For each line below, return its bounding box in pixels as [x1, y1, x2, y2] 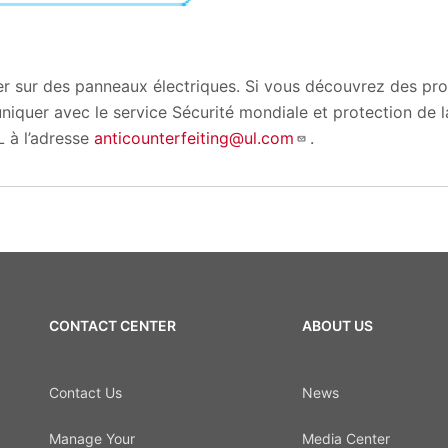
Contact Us [48, 383, 122, 401]
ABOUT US [301, 317, 373, 335]
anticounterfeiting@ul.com [94, 128, 294, 148]
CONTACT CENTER [48, 317, 176, 335]
